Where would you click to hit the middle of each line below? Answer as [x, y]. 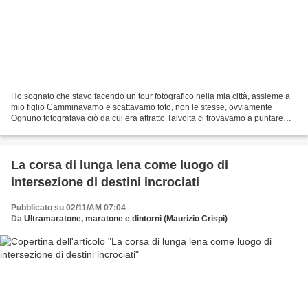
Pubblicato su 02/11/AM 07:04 [68, 207]
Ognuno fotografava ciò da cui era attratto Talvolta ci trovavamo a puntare [147, 118]
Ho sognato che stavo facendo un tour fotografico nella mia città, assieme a [151, 96]
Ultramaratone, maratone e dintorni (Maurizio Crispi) [126, 218]
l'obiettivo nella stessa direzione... [74, 129]
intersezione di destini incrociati [105, 182]
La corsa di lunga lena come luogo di [120, 165]
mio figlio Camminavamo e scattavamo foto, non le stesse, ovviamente [142, 107]
